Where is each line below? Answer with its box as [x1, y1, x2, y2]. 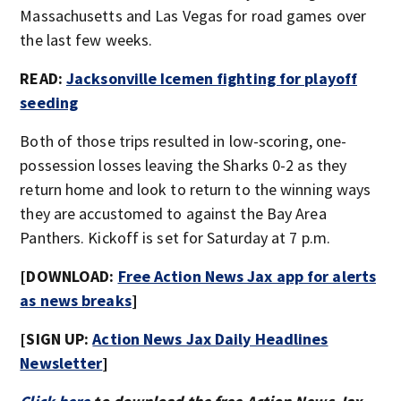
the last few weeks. [20, 30, 153, 50]
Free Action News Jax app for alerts [117, 266, 377, 286]
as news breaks [20, 290, 132, 311]
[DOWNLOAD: [20, 266, 118, 286]
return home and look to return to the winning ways [20, 179, 371, 200]
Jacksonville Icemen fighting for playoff [66, 68, 358, 89]
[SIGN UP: [20, 328, 93, 349]
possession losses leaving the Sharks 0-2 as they [20, 155, 347, 175]
